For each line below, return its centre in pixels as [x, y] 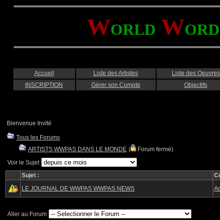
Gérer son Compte [116, 85]
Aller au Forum [27, 214]
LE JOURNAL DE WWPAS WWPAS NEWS [78, 189]
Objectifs [196, 85]
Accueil [44, 73]
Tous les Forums [38, 137]
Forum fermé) [155, 149]
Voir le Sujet [23, 163]
